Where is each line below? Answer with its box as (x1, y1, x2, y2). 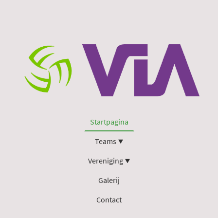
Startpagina (90, 116, 128, 127)
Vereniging (88, 155, 123, 165)
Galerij (98, 175, 120, 185)
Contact (96, 194, 122, 204)
